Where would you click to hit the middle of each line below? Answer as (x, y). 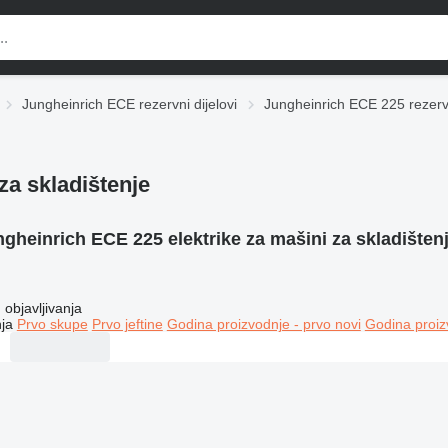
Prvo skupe (52, 323)
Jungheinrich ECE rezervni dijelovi (129, 104)
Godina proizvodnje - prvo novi (263, 323)
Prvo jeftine (127, 323)
